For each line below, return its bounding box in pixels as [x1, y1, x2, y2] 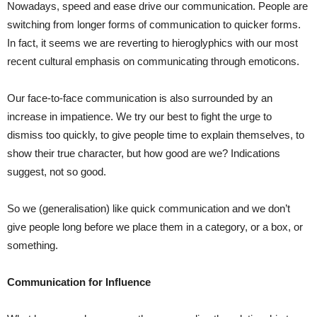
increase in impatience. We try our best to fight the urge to [7, 110, 272, 123]
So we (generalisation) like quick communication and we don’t [7, 202, 290, 215]
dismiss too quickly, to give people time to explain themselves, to [7, 129, 304, 142]
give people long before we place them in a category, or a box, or [7, 221, 303, 234]
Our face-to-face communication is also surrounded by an [7, 92, 272, 105]
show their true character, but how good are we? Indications [7, 147, 280, 160]
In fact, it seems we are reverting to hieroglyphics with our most [7, 37, 298, 50]
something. [7, 239, 58, 252]
